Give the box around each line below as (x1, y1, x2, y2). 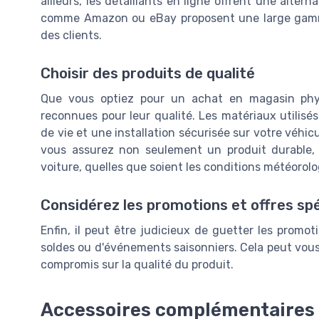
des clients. (41, 28, 102, 42)
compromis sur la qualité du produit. (41, 257, 234, 271)
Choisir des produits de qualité (41, 64, 255, 82)
